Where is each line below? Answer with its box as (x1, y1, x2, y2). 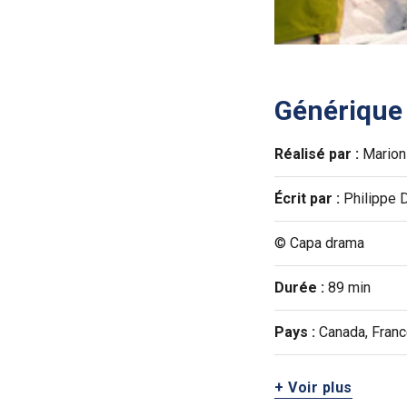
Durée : (274, 279, 324, 297)
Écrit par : (274, 190, 340, 208)
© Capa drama (274, 234, 364, 253)
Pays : (274, 323, 315, 342)
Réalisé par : (274, 145, 359, 164)
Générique (274, 94, 402, 127)
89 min (324, 279, 371, 297)
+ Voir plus (274, 379, 352, 397)
